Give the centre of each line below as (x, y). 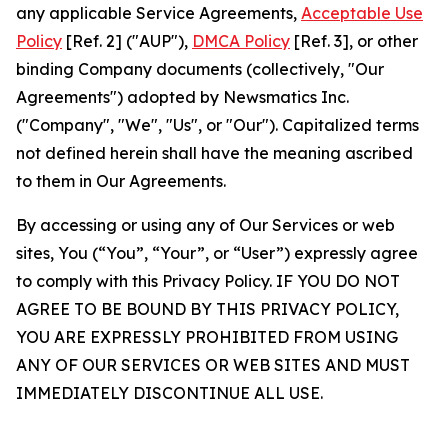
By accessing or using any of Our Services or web (205, 225)
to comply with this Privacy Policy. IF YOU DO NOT (208, 281)
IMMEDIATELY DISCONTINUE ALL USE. (169, 393)
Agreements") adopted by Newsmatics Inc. (182, 97)
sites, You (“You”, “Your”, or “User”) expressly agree (217, 253)
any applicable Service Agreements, (158, 13)
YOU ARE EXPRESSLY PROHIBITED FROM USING (207, 337)
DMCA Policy (241, 41)
